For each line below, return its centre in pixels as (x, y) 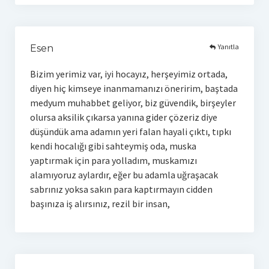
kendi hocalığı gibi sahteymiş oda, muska (113, 146)
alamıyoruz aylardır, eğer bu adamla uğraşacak (124, 174)
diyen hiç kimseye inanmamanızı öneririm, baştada (134, 88)
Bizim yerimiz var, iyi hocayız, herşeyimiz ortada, (128, 74)
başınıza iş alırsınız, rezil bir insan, (100, 203)
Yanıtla (229, 47)
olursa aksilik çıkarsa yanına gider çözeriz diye (123, 117)
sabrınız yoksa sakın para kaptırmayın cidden (121, 189)
